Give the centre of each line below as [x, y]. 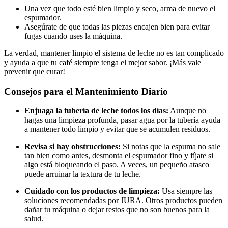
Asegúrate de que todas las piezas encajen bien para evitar [117, 26]
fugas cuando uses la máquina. [73, 36]
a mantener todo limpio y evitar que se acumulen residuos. [117, 129]
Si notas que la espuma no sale [170, 147]
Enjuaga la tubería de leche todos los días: [96, 111]
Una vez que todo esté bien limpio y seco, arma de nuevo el [120, 8]
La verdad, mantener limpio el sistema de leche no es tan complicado [114, 53]
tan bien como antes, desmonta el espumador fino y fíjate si [119, 156]
